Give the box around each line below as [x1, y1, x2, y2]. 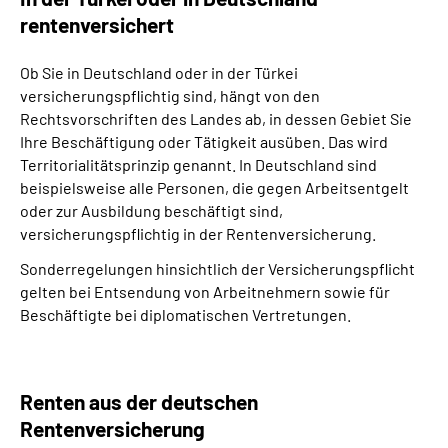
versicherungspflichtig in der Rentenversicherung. [20, 224, 376, 243]
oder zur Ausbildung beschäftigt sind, [20, 201, 283, 220]
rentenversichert [20, 12, 174, 37]
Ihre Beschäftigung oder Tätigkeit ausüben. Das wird [20, 132, 388, 151]
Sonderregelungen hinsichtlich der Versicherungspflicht [20, 259, 415, 278]
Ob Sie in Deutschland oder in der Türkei [20, 63, 298, 82]
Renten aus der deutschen [20, 389, 258, 414]
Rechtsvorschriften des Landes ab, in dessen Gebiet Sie [20, 109, 412, 128]
